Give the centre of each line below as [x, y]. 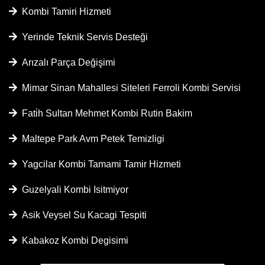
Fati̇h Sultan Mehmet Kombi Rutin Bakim [105, 113]
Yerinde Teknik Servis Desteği [83, 37]
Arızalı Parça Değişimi [66, 62]
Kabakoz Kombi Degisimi [73, 240]
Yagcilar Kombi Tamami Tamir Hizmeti [99, 164]
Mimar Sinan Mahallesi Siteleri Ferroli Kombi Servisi [129, 88]
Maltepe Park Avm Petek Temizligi [91, 139]
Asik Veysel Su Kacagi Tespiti [82, 215]
